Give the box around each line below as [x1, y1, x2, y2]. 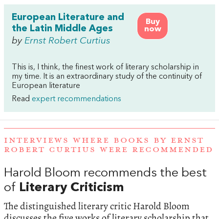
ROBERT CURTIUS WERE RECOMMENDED [4, 144, 213, 155]
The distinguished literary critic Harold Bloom [4, 199, 190, 213]
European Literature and [12, 13, 124, 23]
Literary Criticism [19, 181, 124, 194]
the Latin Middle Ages [12, 24, 113, 34]
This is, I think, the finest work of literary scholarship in [12, 64, 199, 72]
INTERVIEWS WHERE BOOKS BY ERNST [4, 134, 204, 146]
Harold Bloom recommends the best [4, 167, 207, 179]
